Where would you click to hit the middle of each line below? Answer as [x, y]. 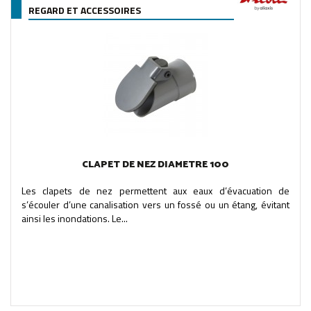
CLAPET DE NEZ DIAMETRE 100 [155, 165]
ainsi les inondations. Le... [75, 218]
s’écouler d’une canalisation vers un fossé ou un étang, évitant [155, 204]
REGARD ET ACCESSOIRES [85, 10]
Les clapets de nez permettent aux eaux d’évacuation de [155, 190]
